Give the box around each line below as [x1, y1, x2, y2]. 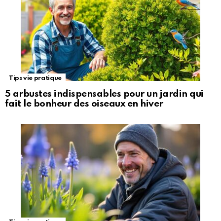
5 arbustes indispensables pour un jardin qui [5, 89, 204, 99]
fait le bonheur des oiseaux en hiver [5, 99, 163, 109]
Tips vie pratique [9, 75, 62, 82]
